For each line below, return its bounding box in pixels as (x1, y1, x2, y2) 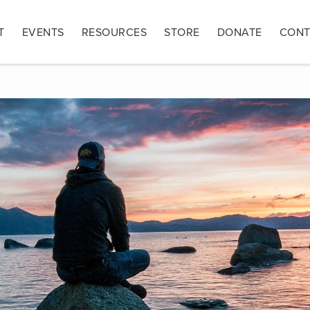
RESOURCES (81, 26, 147, 39)
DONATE (217, 26, 262, 39)
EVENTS (21, 26, 64, 39)
